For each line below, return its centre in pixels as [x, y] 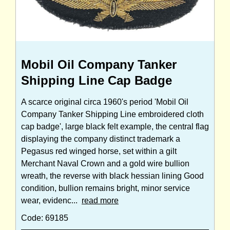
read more [100, 201]
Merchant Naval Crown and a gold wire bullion [105, 164]
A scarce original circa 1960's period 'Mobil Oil [105, 102]
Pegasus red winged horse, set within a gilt [99, 151]
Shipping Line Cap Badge [97, 81]
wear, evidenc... [51, 201]
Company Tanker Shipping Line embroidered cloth [112, 114]
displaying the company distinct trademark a [101, 139]
